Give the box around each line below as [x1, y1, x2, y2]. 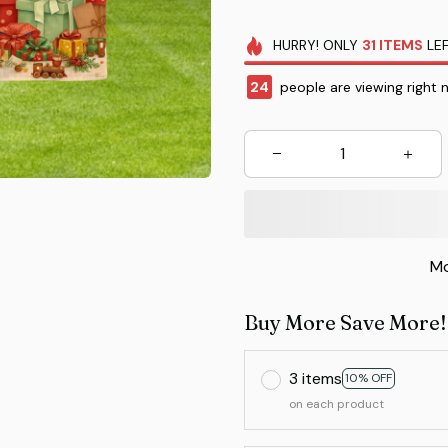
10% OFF [344, 370, 392, 387]
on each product [288, 395, 384, 412]
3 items [288, 367, 342, 389]
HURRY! [273, 36, 320, 54]
